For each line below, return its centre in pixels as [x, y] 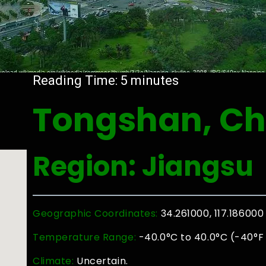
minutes [155, 80]
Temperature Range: [85, 237]
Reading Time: [77, 80]
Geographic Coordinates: [97, 213]
